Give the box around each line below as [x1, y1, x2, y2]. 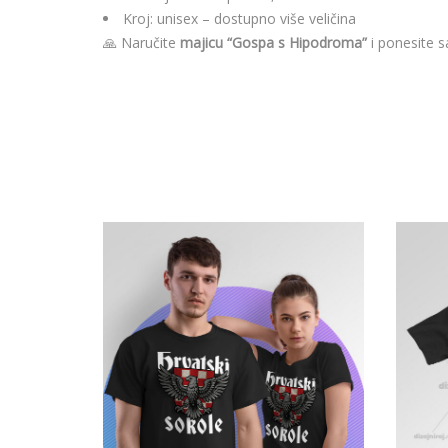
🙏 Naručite [103, 33, 180, 53]
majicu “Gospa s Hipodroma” [180, 33, 367, 53]
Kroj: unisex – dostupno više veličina [123, 9, 356, 29]
